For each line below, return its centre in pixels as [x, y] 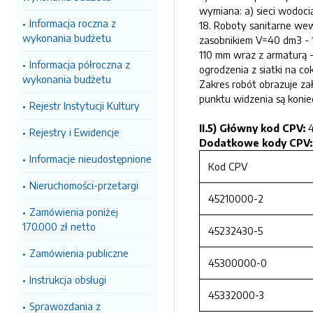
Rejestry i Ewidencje [74, 132]
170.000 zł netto [59, 226]
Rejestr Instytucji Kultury [85, 105]
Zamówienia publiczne [79, 253]
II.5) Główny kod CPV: [254, 128]
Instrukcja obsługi [68, 279]
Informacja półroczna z [80, 64]
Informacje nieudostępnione [90, 159]
